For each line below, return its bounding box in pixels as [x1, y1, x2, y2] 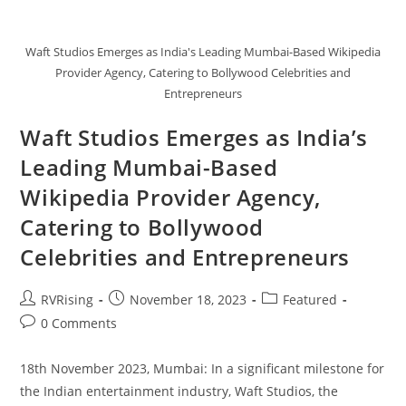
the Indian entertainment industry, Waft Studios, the [20, 382, 339, 401]
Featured [283, 291, 338, 309]
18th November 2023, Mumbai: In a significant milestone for [20, 360, 385, 378]
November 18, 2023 [130, 291, 247, 309]
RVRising [41, 291, 94, 309]
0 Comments [41, 314, 118, 333]
